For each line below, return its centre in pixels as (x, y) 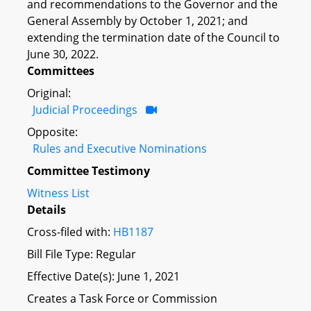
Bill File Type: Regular (82, 254)
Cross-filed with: (70, 232)
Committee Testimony (89, 170)
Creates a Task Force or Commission (122, 298)
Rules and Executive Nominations (120, 148)
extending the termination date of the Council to (153, 37)
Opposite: (52, 132)
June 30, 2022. (63, 54)
